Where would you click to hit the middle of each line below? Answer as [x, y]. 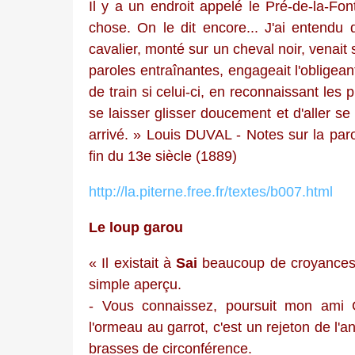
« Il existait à [133, 263]
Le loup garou [136, 227]
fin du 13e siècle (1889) [163, 156]
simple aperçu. [135, 284]
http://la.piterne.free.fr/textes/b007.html [211, 191]
